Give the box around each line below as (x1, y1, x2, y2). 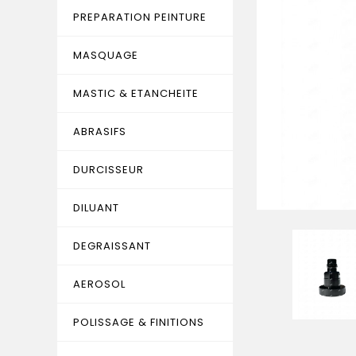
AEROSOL (73, 277, 126, 292)
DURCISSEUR (73, 162, 144, 177)
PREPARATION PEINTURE (73, 10, 207, 25)
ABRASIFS (73, 124, 126, 139)
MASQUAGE (73, 48, 138, 63)
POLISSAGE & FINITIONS (73, 315, 204, 330)
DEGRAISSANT (73, 238, 151, 253)
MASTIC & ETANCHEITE (73, 86, 199, 101)
